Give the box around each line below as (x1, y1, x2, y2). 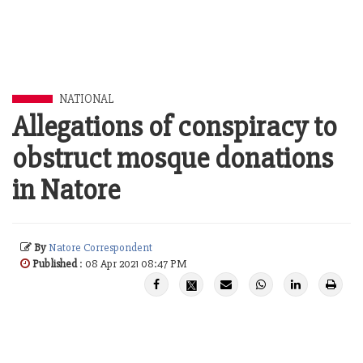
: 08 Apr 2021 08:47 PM (77, 257, 186, 271)
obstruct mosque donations (12, 141, 333, 177)
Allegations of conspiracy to (12, 109, 337, 145)
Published (32, 257, 77, 271)
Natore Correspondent (49, 241, 152, 254)
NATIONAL (59, 92, 113, 106)
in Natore (12, 173, 120, 208)
